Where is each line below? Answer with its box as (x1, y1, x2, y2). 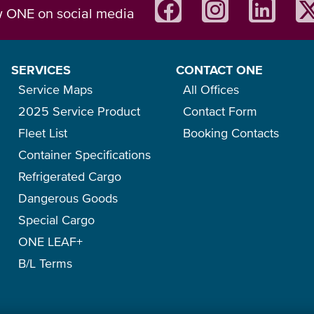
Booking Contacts (182, 125, 279, 140)
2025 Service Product (18, 104, 140, 118)
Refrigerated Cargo (18, 169, 121, 184)
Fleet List (18, 125, 67, 140)
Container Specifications (18, 147, 151, 162)
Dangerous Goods (18, 191, 118, 205)
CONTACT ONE (175, 62, 263, 77)
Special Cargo (18, 212, 95, 227)
